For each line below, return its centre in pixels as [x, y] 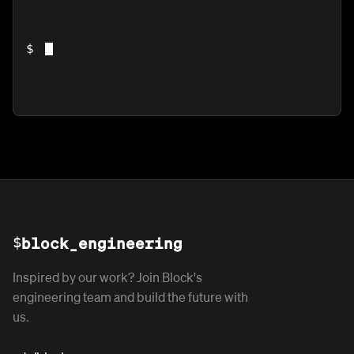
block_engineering [102, 243]
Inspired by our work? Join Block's [107, 277]
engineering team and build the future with [130, 297]
